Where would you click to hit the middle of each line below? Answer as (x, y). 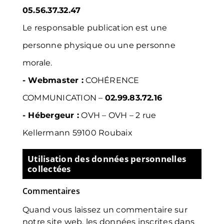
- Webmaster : (53, 80)
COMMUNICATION (60, 98)
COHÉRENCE (112, 80)
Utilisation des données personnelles (107, 159)
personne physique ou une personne (99, 45)
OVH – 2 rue (132, 115)
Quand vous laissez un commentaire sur (105, 210)
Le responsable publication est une (95, 28)
